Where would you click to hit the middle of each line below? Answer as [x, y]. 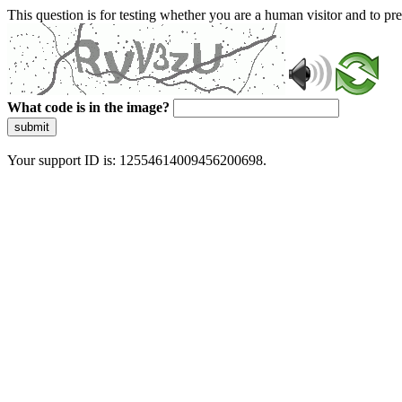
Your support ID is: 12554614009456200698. [137, 160]
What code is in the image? [88, 107]
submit [32, 127]
